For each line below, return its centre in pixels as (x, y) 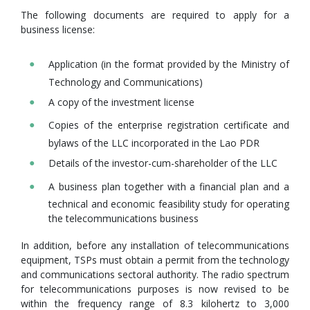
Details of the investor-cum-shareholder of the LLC (163, 163)
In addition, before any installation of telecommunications (155, 245)
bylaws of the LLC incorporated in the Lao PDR (154, 143)
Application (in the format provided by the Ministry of (169, 64)
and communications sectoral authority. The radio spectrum (155, 274)
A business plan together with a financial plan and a (169, 186)
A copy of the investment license (121, 102)
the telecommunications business (124, 219)
